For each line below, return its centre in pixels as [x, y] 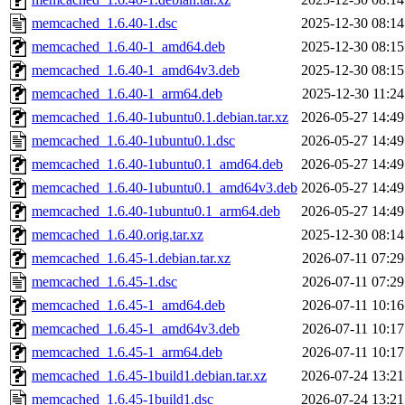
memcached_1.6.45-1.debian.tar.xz [131, 259]
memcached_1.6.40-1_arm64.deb [127, 94]
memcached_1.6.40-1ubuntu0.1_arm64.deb [156, 212]
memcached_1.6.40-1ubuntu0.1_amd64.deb [157, 165]
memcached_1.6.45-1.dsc [104, 282]
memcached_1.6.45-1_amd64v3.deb [136, 329]
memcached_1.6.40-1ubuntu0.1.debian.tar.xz [160, 118]
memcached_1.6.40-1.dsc [104, 24]
